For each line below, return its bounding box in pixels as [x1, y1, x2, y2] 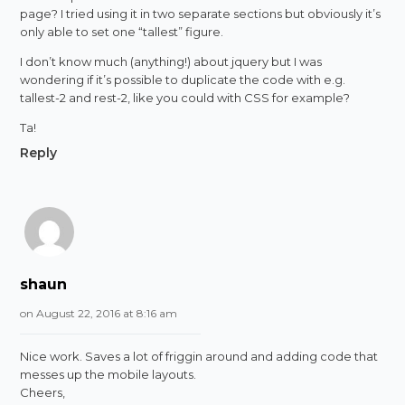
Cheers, [20, 384, 66, 400]
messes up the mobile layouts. [20, 366, 197, 381]
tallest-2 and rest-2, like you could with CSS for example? [20, 89, 351, 105]
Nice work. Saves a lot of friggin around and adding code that [20, 348, 379, 363]
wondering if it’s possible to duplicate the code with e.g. [20, 71, 346, 87]
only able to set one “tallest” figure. [20, 24, 224, 39]
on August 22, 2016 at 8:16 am [20, 306, 178, 320]
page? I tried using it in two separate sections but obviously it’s [20, 5, 381, 21]
